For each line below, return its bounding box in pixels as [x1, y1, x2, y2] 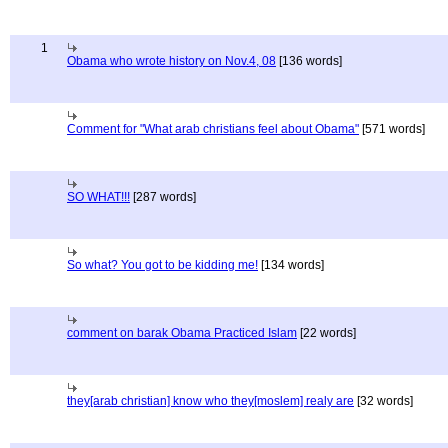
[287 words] [130, 190, 196, 204]
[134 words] [258, 258, 324, 272]
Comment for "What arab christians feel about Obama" [67, 122, 359, 136]
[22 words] [297, 326, 356, 340]
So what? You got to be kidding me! [67, 258, 258, 272]
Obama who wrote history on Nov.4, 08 [67, 54, 276, 68]
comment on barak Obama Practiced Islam [67, 326, 297, 340]
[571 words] [359, 122, 425, 136]
